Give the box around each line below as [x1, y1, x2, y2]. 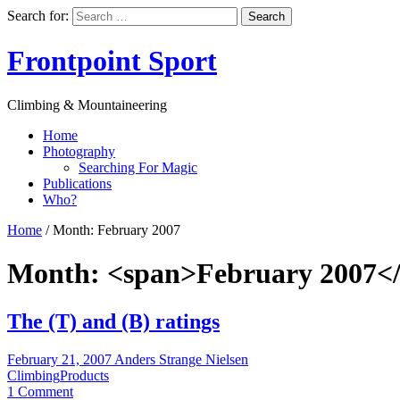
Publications [43, 175, 112, 191]
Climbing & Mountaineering [7, 96, 167, 112]
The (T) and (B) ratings [7, 309, 220, 333]
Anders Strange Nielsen [114, 351, 248, 367]
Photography [43, 143, 115, 159]
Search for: [7, 8, 69, 23]
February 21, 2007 [7, 351, 114, 367]
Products [60, 367, 109, 383]
